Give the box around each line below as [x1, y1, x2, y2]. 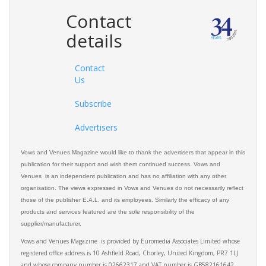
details [65, 28, 122, 53]
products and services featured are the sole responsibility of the [21, 208, 195, 216]
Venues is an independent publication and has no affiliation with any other [21, 173, 226, 180]
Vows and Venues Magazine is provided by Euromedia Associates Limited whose [21, 237, 240, 246]
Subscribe [74, 98, 112, 110]
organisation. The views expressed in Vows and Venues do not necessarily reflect [21, 185, 243, 192]
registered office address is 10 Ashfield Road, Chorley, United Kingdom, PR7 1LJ [21, 249, 238, 258]
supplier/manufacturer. [21, 220, 81, 227]
